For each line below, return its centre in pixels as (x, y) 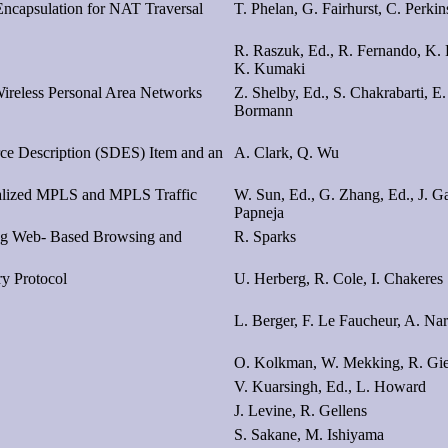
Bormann (263, 110)
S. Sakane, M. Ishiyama (309, 434)
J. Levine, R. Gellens (300, 410)
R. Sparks (265, 236)
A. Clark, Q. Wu (286, 152)
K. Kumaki (269, 68)
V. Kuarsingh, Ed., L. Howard (330, 386)
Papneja (259, 212)
